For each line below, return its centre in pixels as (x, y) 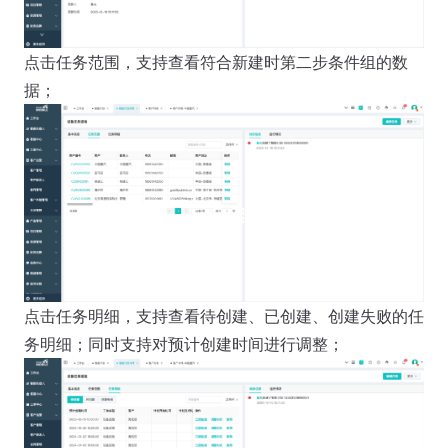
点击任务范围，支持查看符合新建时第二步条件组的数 (216, 61)
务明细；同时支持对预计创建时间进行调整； (184, 343)
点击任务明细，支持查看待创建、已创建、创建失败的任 (224, 315)
